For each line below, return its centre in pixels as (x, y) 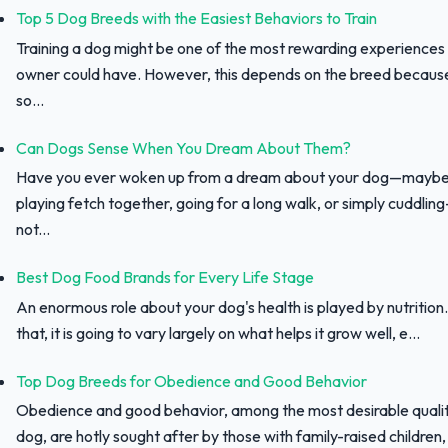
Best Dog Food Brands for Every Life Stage (165, 277)
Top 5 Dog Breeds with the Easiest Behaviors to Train (196, 18)
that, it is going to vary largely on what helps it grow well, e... (218, 332)
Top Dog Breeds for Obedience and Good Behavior (191, 381)
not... (33, 229)
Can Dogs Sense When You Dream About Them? (183, 147)
